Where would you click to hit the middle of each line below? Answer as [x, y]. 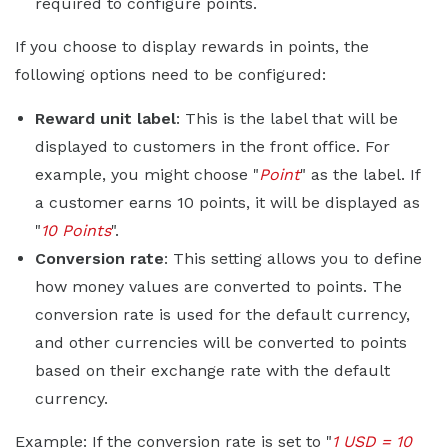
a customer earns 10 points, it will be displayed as [227, 202]
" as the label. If [360, 174]
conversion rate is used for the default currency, [222, 314]
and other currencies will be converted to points [221, 342]
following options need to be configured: [170, 74]
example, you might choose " [147, 174]
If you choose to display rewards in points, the [192, 46]
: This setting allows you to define [293, 258]
